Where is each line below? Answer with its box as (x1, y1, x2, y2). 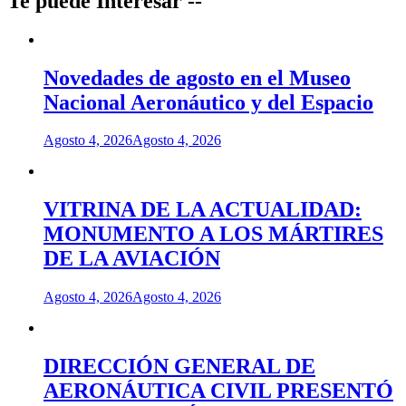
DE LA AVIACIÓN (43, 246, 220, 271)
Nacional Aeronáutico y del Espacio (43, 90, 373, 114)
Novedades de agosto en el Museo (43, 65, 351, 90)
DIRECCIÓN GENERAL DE (43, 354, 315, 379)
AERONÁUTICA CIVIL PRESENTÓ (43, 379, 393, 403)
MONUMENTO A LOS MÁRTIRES (43, 222, 383, 246)
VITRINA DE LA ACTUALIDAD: (43, 198, 362, 222)
